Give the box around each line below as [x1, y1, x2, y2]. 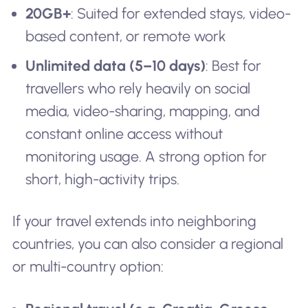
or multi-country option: [12, 258, 164, 276]
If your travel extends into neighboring [12, 212, 256, 230]
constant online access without [25, 124, 223, 142]
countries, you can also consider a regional [12, 235, 283, 253]
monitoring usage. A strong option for [25, 147, 267, 165]
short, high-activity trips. [25, 170, 180, 188]
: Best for [206, 56, 262, 74]
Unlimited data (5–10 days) [25, 56, 206, 74]
